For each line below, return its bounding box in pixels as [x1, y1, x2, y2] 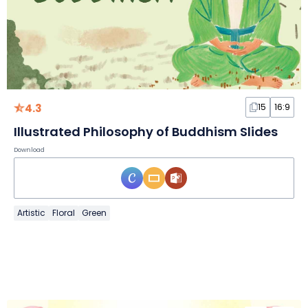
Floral [52, 207, 75, 219]
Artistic [17, 207, 45, 219]
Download [14, 146, 45, 155]
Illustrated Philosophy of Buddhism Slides [14, 123, 278, 141]
